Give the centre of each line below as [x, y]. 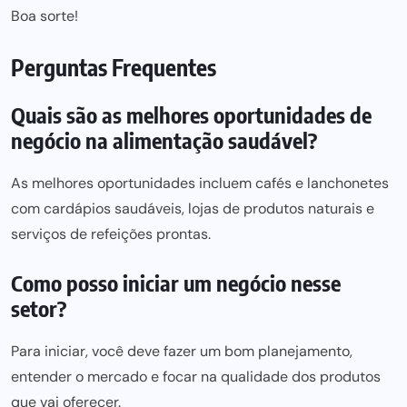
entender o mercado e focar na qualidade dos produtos [196, 377]
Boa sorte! [45, 16]
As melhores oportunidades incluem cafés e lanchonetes [200, 183]
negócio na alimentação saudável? [164, 140]
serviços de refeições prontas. [111, 234]
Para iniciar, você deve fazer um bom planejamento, [182, 351]
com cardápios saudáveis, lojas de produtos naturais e [193, 208]
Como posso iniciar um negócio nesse [176, 283]
